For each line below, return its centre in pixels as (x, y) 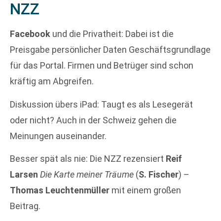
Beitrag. (25, 206)
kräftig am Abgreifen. (52, 81)
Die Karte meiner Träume (87, 175)
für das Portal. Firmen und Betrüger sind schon (102, 66)
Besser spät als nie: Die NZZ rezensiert (88, 159)
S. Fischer (159, 175)
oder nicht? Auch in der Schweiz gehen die (93, 120)
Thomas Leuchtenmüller (61, 190)
